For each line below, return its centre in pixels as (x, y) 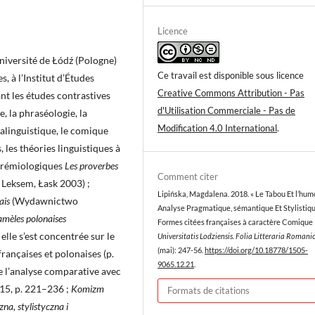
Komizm (88, 289)
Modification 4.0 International (217, 128)
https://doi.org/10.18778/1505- (256, 250)
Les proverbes (91, 166)
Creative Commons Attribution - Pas (231, 92)
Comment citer (188, 176)
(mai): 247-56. (181, 250)
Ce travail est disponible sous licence (231, 75)
